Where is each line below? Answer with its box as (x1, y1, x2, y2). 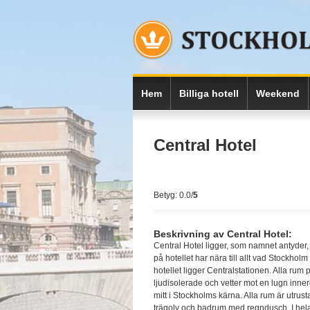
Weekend (256, 88, 300, 99)
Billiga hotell (179, 88, 239, 99)
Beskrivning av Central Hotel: (154, 228, 292, 239)
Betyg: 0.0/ (154, 190, 193, 200)
